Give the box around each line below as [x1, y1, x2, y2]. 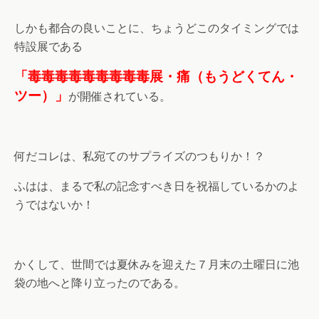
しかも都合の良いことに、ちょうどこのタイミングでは [14, 21, 299, 36]
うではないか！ [14, 198, 94, 212]
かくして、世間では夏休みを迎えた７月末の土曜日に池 [14, 258, 299, 272]
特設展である [14, 40, 83, 54]
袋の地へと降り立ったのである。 [14, 276, 185, 291]
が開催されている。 [68, 90, 171, 104]
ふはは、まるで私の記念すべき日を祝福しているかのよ [14, 179, 299, 194]
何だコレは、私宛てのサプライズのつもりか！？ [14, 150, 265, 164]
